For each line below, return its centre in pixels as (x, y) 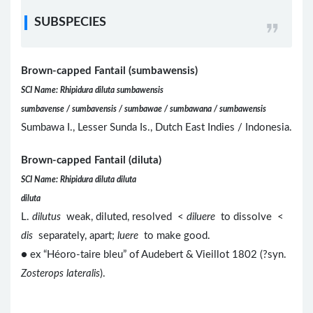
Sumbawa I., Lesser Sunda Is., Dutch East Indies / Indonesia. (156, 128)
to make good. (174, 236)
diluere (201, 217)
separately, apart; (75, 236)
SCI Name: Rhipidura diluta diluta (79, 180)
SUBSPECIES (70, 23)
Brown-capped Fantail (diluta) (91, 161)
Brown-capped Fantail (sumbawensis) (109, 71)
